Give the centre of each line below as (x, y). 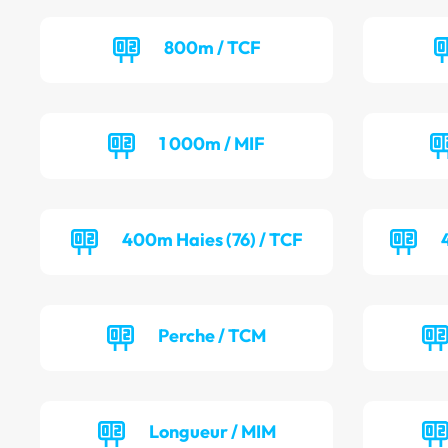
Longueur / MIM (212, 432)
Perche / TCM (212, 336)
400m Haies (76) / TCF (212, 240)
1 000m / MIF (212, 144)
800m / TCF (212, 48)
